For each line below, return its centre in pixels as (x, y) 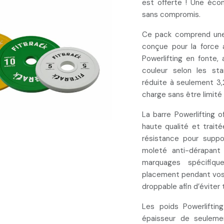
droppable (159, 186)
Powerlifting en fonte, (182, 58)
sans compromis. (171, 14)
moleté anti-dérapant (181, 150)
